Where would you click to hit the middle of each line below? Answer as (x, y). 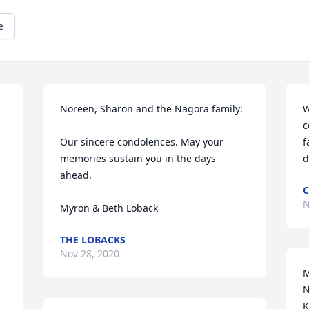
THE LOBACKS (93, 240)
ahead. (76, 175)
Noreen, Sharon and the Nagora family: (152, 109)
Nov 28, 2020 (90, 253)
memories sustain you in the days (138, 158)
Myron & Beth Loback (109, 208)
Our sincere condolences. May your (142, 142)
